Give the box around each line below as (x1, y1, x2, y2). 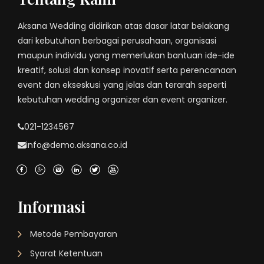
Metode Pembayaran (30, 228, 117, 240)
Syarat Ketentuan (30, 247, 103, 259)
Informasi (18, 196, 85, 217)
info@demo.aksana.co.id (26, 139, 127, 151)
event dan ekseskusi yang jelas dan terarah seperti (18, 79, 226, 91)
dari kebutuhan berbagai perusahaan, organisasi (18, 35, 216, 47)
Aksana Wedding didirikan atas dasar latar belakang (18, 20, 229, 32)
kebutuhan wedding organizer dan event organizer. (18, 94, 227, 105)
